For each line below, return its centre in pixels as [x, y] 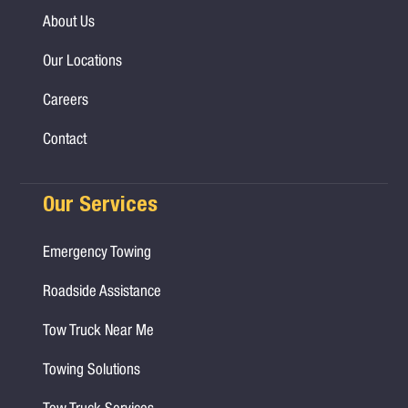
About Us [69, 24]
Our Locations [83, 63]
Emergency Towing [97, 254]
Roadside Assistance [102, 293]
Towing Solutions [92, 372]
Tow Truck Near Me [99, 332]
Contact [65, 141]
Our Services [101, 207]
